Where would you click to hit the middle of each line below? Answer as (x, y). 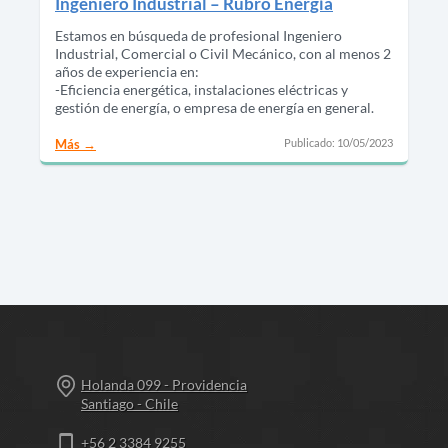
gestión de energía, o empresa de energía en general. (214, 108)
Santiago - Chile (129, 404)
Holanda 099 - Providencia (164, 385)
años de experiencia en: (127, 72)
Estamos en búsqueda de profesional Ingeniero (198, 36)
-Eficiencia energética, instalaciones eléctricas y (201, 90)
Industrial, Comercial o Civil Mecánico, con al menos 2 (223, 54)
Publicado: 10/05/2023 (338, 143)
